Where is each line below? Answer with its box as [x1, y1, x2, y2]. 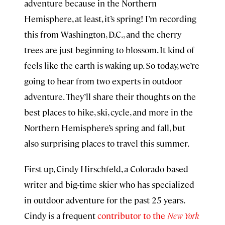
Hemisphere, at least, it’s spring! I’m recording [24, 13, 196, 24]
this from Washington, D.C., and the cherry [24, 29, 181, 40]
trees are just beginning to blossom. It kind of [24, 44, 194, 55]
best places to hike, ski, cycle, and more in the [24, 106, 193, 118]
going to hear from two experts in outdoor [24, 75, 182, 86]
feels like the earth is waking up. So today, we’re [24, 60, 199, 71]
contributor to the [97, 210, 167, 221]
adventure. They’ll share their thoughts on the [24, 91, 196, 102]
